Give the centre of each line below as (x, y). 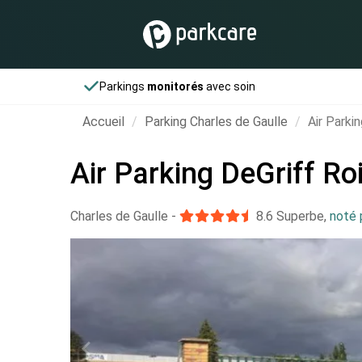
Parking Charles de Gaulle (216, 122)
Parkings (124, 86)
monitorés (176, 86)
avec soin (230, 86)
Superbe (299, 216)
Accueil (103, 122)
